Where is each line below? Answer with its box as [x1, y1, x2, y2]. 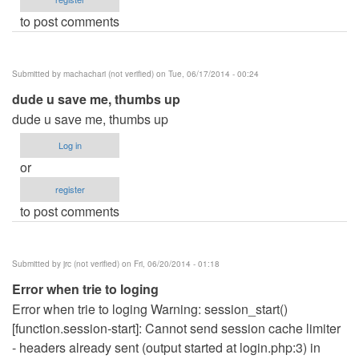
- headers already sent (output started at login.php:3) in [12, 337, 321, 357]
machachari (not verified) [63, 67, 154, 79]
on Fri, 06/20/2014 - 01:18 [119, 257, 220, 269]
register [54, 182, 85, 196]
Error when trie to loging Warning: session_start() [12, 299, 288, 318]
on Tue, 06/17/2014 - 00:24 [154, 67, 259, 79]
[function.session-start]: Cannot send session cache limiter [12, 318, 341, 337]
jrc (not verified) [63, 257, 119, 269]
